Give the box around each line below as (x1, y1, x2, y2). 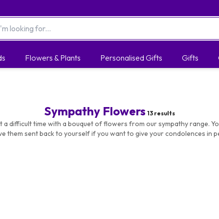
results (153, 109, 175, 117)
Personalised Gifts (100, 53, 162, 63)
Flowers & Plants (24, 53, 81, 63)
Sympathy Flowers (44, 104, 146, 118)
